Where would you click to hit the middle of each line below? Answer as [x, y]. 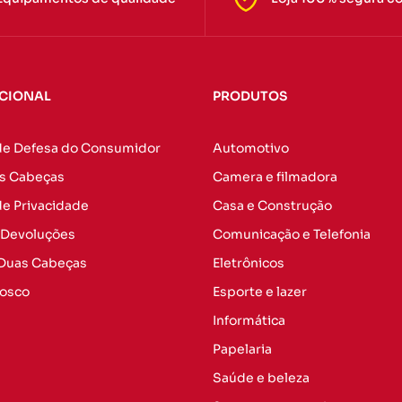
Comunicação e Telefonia [291, 234]
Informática [249, 320]
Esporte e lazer [259, 291]
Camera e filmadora [275, 176]
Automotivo [250, 148]
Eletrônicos [248, 262]
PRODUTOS [249, 96]
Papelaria [242, 349]
